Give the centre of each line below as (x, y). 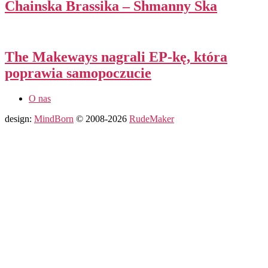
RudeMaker (152, 118)
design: (19, 118)
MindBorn (54, 118)
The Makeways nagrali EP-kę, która (116, 57)
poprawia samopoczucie (78, 73)
